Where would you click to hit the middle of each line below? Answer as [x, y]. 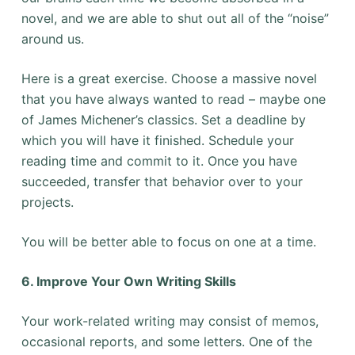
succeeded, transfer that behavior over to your [162, 182]
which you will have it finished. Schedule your [157, 141]
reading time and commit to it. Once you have [159, 161]
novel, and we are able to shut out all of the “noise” [175, 19]
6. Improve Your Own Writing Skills [128, 282]
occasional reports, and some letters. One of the [166, 342]
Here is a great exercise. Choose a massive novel [169, 79]
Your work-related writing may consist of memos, [170, 321]
